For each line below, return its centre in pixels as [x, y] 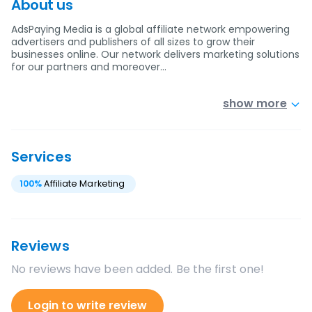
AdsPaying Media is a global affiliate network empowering [150, 29]
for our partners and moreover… [89, 67]
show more [255, 103]
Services [41, 157]
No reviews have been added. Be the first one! [138, 269]
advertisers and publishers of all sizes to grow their [133, 42]
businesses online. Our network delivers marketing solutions [155, 54]
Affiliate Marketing [85, 184]
